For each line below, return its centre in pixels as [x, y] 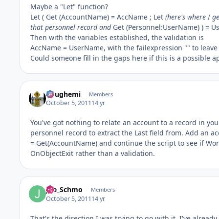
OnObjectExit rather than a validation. [93, 153]
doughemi [64, 94]
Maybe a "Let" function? [69, 6]
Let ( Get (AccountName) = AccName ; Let [98, 17]
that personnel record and [71, 27]
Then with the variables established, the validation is [117, 37]
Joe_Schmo [65, 190]
